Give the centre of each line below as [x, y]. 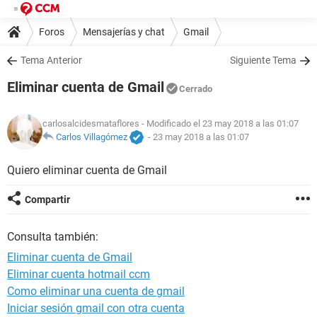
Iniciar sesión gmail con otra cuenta [96, 308]
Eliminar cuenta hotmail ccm [79, 274]
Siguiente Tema [263, 60]
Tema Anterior [51, 60]
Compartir [47, 200]
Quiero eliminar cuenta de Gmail [87, 170]
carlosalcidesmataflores [91, 124]
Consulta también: [53, 237]
